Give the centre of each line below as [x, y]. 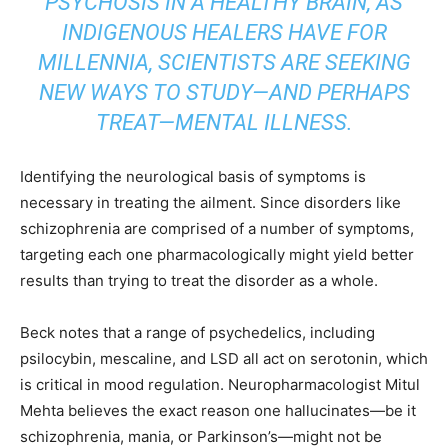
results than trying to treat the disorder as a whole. [199, 280]
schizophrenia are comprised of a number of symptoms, [217, 228]
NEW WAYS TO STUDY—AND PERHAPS [224, 92]
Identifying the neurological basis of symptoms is [193, 176]
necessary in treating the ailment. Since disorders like [210, 202]
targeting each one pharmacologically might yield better [217, 254]
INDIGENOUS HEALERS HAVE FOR [224, 32]
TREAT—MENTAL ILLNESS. [224, 122]
